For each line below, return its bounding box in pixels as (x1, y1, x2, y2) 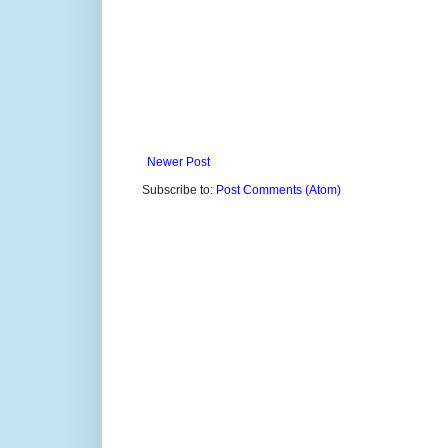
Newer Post (147, 154, 210, 169)
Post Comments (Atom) (216, 182, 341, 197)
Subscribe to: (142, 182, 216, 197)
